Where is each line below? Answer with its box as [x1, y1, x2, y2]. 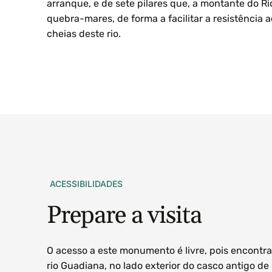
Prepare [47, 200, 126, 231]
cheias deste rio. [47, 27, 121, 39]
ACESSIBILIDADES [50, 178, 123, 189]
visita [148, 200, 202, 231]
